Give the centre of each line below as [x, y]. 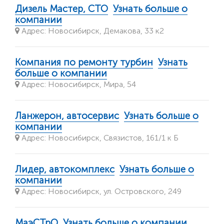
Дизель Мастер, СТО [61, 9]
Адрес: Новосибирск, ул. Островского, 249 [100, 191]
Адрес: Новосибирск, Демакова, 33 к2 [92, 31]
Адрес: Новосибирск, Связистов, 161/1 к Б [99, 138]
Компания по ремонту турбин [84, 62]
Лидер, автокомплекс [65, 169]
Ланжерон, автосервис [67, 116]
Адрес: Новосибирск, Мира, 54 [78, 84]
